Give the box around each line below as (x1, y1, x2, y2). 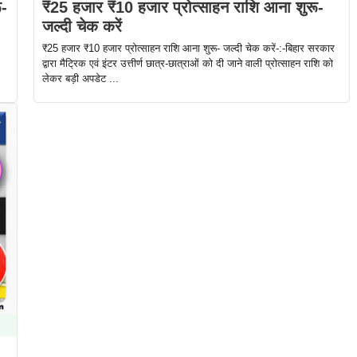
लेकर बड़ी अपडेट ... (41, 73, 119, 85)
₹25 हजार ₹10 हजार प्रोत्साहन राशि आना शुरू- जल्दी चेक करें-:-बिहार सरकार (41, 42, 335, 55)
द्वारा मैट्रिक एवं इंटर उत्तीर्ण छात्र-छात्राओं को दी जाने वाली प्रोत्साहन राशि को (41, 57, 333, 70)
